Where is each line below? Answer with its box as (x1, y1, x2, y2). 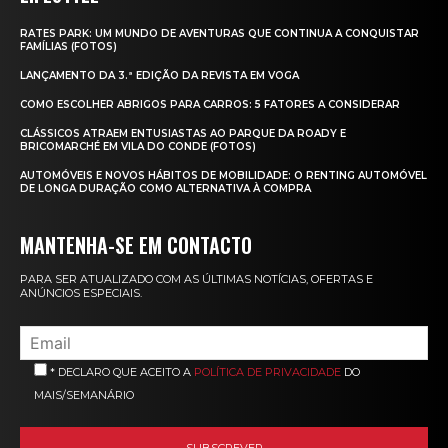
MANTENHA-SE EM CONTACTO (20, 229, 252, 260)
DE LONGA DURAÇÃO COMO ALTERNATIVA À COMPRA (20, 181, 311, 195)
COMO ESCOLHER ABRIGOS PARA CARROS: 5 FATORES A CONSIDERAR (20, 97, 400, 111)
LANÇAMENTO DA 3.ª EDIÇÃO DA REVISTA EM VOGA (20, 68, 299, 82)
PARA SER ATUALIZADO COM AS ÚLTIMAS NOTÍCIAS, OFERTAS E (20, 271, 373, 286)
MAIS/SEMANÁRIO (34, 387, 134, 402)
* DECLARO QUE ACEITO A (50, 364, 194, 379)
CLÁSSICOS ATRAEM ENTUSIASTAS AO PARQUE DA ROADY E (20, 126, 346, 140)
